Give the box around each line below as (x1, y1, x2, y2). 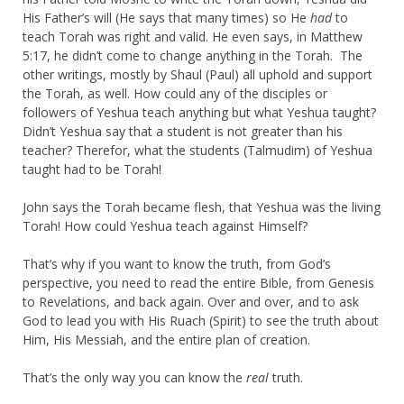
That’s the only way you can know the (23, 368, 246, 386)
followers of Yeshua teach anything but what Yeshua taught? (23, 103, 376, 121)
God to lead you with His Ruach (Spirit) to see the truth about (23, 311, 379, 329)
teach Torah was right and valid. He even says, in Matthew (23, 27, 363, 45)
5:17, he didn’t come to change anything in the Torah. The (23, 46, 363, 64)
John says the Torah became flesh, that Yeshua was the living (23, 197, 381, 216)
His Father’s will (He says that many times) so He (23, 8, 310, 26)
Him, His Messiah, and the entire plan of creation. (23, 330, 310, 348)
